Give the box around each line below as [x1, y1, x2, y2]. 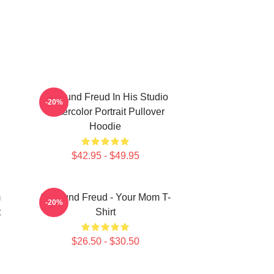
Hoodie [89, 121, 121, 131]
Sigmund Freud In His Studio [42, 92, 168, 102]
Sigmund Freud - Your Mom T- [40, 192, 171, 202]
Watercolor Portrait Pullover [46, 106, 165, 117]
